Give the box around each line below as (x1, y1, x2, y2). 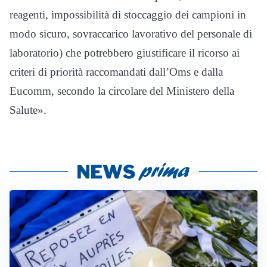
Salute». (10, 104, 46, 117)
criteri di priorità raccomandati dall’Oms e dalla (10, 66, 223, 79)
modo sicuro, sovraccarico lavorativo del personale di (10, 27, 252, 41)
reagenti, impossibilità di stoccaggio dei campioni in (10, 8, 246, 21)
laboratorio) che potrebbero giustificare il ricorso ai (10, 46, 240, 60)
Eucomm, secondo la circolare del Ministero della (10, 85, 234, 98)
